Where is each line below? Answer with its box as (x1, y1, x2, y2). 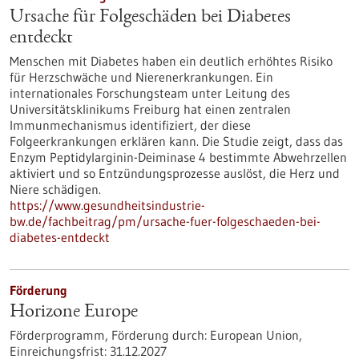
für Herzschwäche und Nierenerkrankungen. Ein (10, 69, 273, 85)
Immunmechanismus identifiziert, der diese (10, 117, 251, 133)
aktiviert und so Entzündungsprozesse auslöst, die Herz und (10, 165, 340, 181)
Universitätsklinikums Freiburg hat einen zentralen (10, 101, 291, 117)
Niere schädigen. (10, 181, 101, 197)
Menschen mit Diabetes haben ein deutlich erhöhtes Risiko (10, 53, 333, 69)
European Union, (207, 327, 302, 343)
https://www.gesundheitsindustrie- (10, 197, 205, 213)
